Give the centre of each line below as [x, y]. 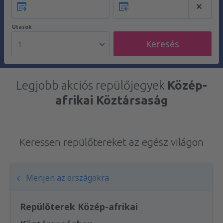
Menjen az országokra [68, 178]
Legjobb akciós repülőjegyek [92, 85]
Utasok [22, 27]
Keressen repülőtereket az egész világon [111, 142]
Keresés [163, 44]
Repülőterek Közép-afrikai [79, 207]
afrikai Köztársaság [111, 100]
